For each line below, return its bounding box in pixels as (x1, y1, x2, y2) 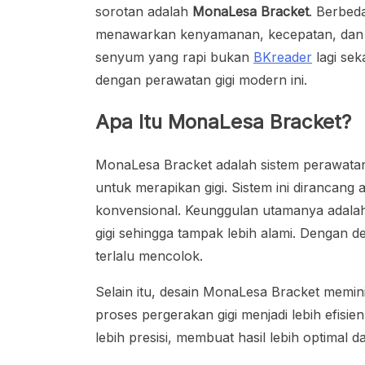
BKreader (253, 49, 312, 66)
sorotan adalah (95, 3, 192, 20)
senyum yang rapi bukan (95, 49, 253, 66)
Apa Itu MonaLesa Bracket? (95, 109, 351, 134)
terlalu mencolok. (95, 247, 203, 264)
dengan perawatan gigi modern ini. (95, 72, 307, 89)
